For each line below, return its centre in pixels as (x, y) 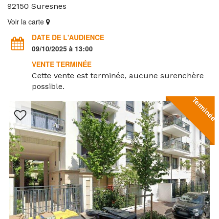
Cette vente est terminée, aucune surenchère (118, 76)
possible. (48, 86)
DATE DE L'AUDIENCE (68, 37)
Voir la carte (27, 22)
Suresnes (49, 6)
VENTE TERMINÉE (62, 64)
